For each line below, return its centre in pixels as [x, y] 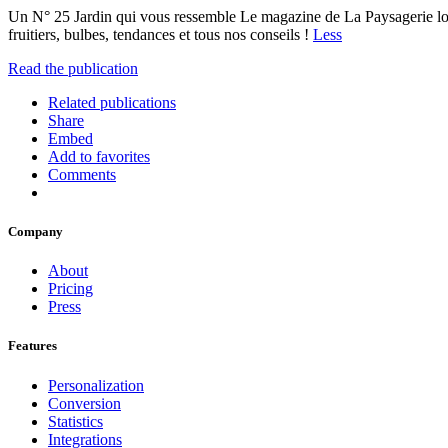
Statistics [75, 421]
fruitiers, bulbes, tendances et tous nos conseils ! [160, 34]
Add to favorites [99, 156]
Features [32, 346]
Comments [82, 174]
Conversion [84, 403]
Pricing [70, 289]
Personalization [96, 385]
